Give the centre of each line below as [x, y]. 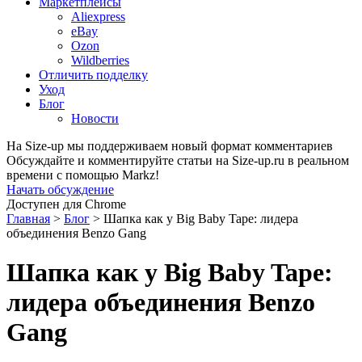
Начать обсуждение [60, 189]
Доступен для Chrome [66, 204]
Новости [95, 118]
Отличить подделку [93, 75]
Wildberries [100, 60]
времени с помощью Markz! [83, 175]
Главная [28, 219]
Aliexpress [98, 17]
